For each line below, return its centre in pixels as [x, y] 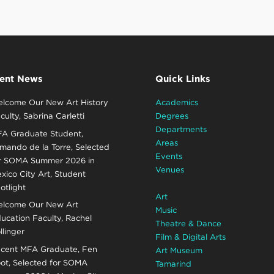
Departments [181, 130]
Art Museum [179, 251]
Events [168, 157]
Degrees [172, 116]
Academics [176, 103]
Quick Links [183, 79]
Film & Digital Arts [190, 237]
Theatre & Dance [188, 224]
